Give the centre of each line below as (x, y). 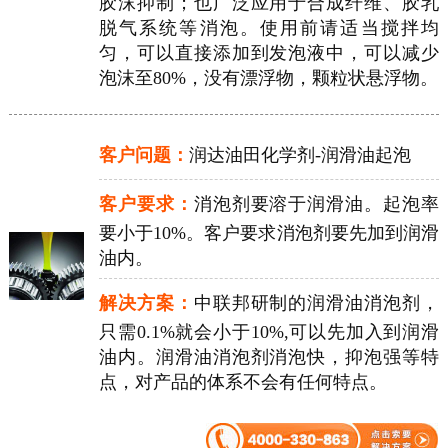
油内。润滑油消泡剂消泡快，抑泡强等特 (268, 356)
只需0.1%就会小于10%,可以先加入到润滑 (268, 331)
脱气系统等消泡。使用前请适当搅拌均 (268, 27)
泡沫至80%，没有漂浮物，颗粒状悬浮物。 (268, 77)
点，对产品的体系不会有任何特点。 (242, 381)
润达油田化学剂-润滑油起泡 (299, 154)
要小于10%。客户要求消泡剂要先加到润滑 (268, 232)
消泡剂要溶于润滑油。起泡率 (316, 203)
